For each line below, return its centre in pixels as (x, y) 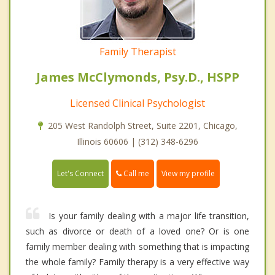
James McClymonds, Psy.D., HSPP (137, 77)
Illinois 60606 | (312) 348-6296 (137, 141)
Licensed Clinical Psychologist (137, 103)
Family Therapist (137, 51)
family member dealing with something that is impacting (137, 247)
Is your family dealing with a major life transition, (149, 216)
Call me (135, 173)
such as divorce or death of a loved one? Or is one (137, 231)
